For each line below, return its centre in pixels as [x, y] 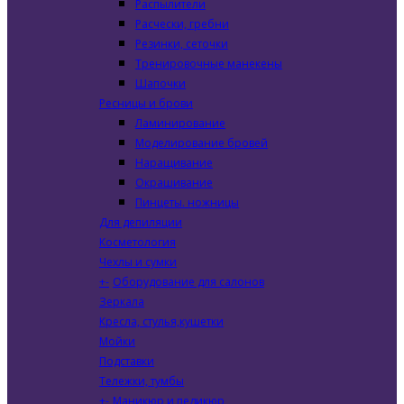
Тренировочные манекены [209, 64]
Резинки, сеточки [182, 44]
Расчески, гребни [182, 24]
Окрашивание [174, 183]
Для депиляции [141, 222]
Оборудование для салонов [188, 282]
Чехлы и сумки [138, 262]
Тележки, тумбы [142, 381]
